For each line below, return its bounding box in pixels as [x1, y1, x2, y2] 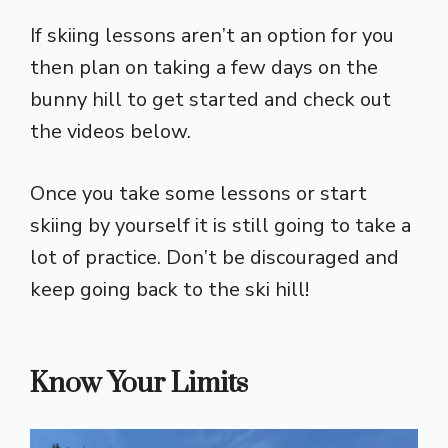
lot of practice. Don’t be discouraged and [30, 243, 399, 271]
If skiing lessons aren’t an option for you [30, 21, 394, 49]
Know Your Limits [30, 365, 248, 401]
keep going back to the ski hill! [30, 275, 309, 303]
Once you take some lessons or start [30, 179, 367, 207]
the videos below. [30, 117, 191, 145]
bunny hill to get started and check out [30, 85, 391, 113]
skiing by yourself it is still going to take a [30, 211, 411, 239]
